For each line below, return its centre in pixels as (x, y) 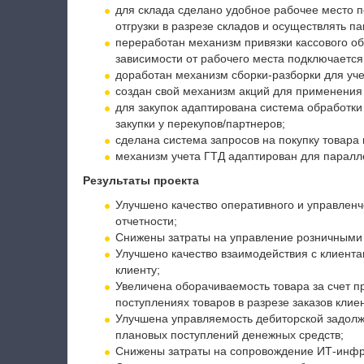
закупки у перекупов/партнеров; (200, 123)
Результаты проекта (141, 180)
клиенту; (137, 270)
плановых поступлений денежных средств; (229, 335)
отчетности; (146, 221)
